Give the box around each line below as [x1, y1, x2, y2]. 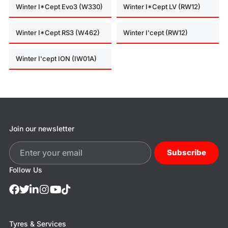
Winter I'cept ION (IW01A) [16, 54, 97, 63]
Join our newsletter [9, 124, 74, 133]
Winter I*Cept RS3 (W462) [16, 28, 100, 37]
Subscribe [167, 148, 206, 158]
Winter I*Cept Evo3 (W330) [16, 2, 103, 11]
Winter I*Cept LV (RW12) [123, 2, 201, 11]
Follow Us [9, 165, 42, 174]
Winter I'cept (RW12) [123, 28, 188, 37]
